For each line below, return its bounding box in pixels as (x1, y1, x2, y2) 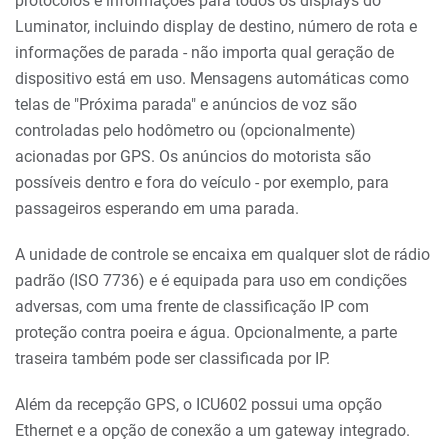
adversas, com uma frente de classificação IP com (15, 297, 369, 316)
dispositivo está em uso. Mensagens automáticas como (15, 69, 409, 88)
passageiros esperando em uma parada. (15, 199, 299, 218)
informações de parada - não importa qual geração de (15, 43, 394, 62)
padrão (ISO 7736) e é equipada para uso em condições (15, 271, 407, 290)
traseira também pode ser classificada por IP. (15, 349, 330, 368)
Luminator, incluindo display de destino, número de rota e (15, 17, 417, 36)
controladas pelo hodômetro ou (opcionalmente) (15, 121, 356, 140)
